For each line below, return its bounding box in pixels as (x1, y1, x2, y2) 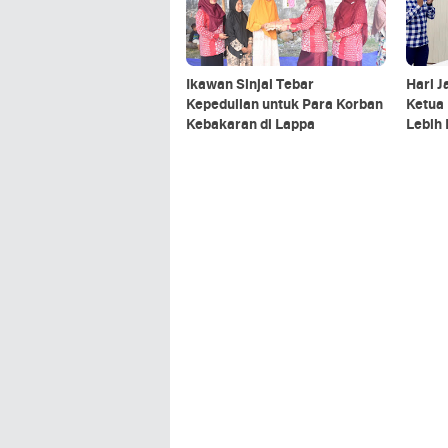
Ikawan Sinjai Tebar (186, 77, 314, 93)
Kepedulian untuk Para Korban (186, 97, 383, 113)
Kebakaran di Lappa (186, 117, 315, 133)
